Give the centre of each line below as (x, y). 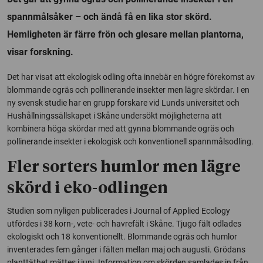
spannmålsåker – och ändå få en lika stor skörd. (109, 16)
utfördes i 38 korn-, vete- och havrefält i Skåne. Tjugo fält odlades (124, 223)
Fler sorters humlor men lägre (124, 167)
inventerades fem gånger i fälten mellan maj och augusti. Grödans (126, 249)
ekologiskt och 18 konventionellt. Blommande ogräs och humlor (122, 236)
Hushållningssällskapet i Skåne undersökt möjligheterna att (114, 115)
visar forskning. (40, 52)
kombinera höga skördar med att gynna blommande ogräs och (121, 128)
